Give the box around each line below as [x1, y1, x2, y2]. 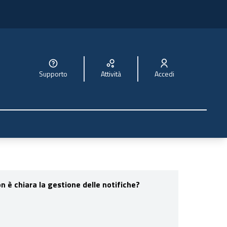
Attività [104, 68, 121, 79]
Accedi [158, 68, 174, 79]
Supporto [43, 68, 67, 79]
